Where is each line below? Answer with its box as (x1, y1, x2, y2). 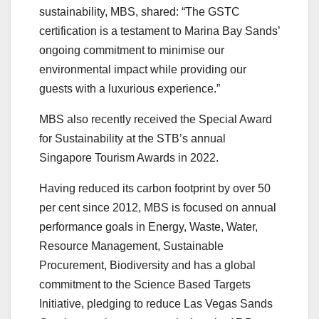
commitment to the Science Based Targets (39, 278, 251, 291)
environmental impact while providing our (39, 63, 246, 76)
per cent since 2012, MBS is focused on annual (39, 202, 276, 214)
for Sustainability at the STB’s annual (39, 132, 226, 145)
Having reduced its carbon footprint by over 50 (39, 182, 271, 195)
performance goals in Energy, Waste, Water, (39, 221, 258, 234)
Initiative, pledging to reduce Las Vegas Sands (39, 298, 273, 310)
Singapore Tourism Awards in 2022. (39, 152, 219, 164)
